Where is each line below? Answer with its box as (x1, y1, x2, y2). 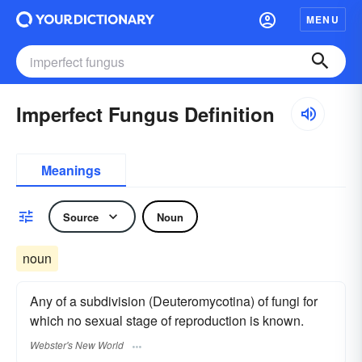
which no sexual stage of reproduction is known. (30, 311, 304, 330)
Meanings (41, 161, 101, 179)
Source (63, 208, 99, 225)
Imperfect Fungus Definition (16, 100, 275, 128)
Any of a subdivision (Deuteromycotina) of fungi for (30, 292, 318, 310)
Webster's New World (30, 338, 124, 352)
